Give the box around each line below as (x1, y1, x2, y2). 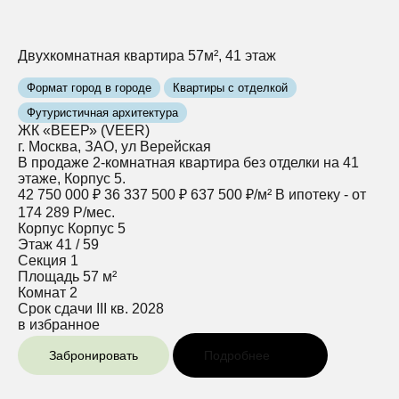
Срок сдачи (18, 300, 93, 316)
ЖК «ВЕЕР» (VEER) (18, 122, 150, 138)
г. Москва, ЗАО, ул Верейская (18, 138, 211, 154)
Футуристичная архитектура (27, 105, 178, 119)
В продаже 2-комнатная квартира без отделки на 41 (18, 154, 359, 170)
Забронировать (49, 347, 138, 362)
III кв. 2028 (96, 300, 164, 316)
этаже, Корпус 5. (18, 170, 126, 186)
